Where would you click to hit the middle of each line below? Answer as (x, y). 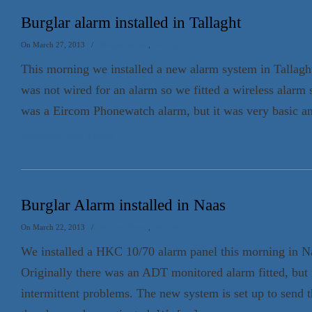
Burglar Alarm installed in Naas (123, 205)
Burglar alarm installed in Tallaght (131, 23)
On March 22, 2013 (54, 227)
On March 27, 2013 (54, 45)
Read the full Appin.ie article (68, 135)
